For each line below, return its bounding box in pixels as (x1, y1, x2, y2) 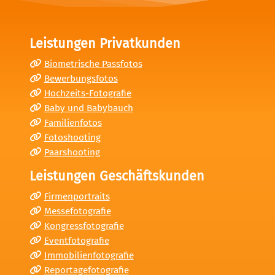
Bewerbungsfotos (44, 73, 118, 85)
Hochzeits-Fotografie (44, 88, 131, 99)
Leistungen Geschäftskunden (29, 168, 204, 185)
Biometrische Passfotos (44, 58, 142, 70)
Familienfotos (44, 117, 102, 129)
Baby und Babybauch (44, 103, 133, 114)
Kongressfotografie (44, 220, 124, 232)
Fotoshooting (44, 132, 101, 144)
